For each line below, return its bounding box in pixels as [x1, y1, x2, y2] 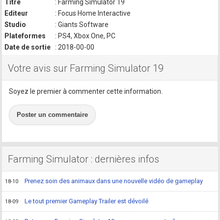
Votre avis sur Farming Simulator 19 [8, 62, 164, 74]
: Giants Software [54, 21, 109, 28]
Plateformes [4, 32, 46, 40]
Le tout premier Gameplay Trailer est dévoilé [25, 197, 149, 205]
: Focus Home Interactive [54, 9, 131, 17]
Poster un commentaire [17, 111, 88, 118]
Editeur [4, 9, 28, 17]
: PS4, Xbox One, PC [54, 32, 116, 40]
